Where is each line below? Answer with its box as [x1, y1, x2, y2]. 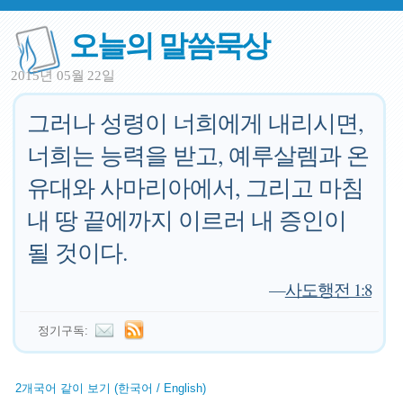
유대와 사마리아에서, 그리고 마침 [27, 172, 364, 202]
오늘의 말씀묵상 [69, 22, 270, 65]
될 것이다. [27, 237, 129, 267]
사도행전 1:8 [284, 278, 372, 300]
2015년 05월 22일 [11, 68, 116, 83]
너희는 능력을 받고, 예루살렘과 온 [27, 139, 370, 170]
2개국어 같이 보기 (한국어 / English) [15, 381, 207, 395]
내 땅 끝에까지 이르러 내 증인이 [27, 204, 347, 235]
